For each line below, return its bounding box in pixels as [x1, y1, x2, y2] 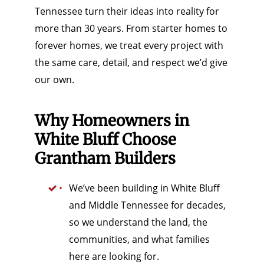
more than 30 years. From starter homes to [34, 21, 227, 35]
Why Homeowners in [34, 110, 189, 130]
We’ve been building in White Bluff [68, 181, 220, 194]
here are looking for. [68, 249, 159, 263]
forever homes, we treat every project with [34, 38, 223, 52]
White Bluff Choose [34, 129, 176, 149]
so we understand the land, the [68, 215, 207, 229]
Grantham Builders [34, 148, 176, 168]
